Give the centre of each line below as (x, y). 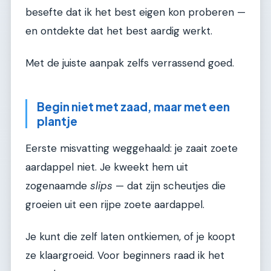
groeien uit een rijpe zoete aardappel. (115, 204)
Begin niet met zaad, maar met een (133, 107)
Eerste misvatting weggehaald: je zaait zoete (132, 148)
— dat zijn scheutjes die (169, 185)
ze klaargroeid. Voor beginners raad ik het (125, 256)
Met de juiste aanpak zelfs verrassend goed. (130, 63)
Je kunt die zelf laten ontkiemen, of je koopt (130, 237)
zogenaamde (58, 185)
